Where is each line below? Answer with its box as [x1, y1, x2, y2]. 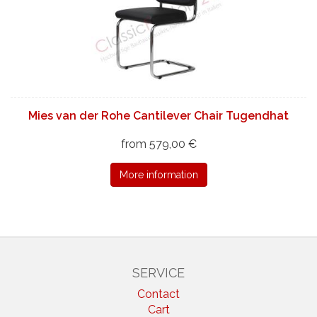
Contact [137, 287, 180, 301]
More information [119, 168, 198, 180]
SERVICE [132, 265, 185, 280]
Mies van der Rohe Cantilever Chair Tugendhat [28, 108, 289, 122]
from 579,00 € [120, 137, 197, 151]
